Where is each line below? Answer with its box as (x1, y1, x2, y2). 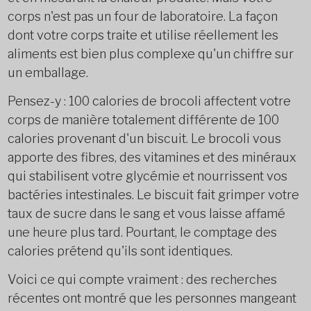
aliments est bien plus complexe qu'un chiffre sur (7, 47, 294, 61)
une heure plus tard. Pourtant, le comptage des (7, 225, 277, 239)
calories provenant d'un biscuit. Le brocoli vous (7, 131, 281, 146)
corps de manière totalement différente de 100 (7, 112, 279, 127)
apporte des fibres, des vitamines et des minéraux (7, 150, 296, 165)
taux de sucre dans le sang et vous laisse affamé (7, 206, 285, 221)
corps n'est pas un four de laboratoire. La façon (7, 9, 278, 24)
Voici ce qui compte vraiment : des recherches (7, 272, 277, 287)
